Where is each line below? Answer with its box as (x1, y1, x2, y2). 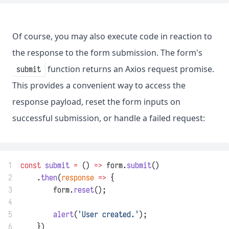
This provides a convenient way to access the (12, 80, 186, 91)
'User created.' (78, 209, 139, 220)
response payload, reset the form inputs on (12, 96, 180, 108)
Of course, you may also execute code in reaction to (12, 31, 212, 42)
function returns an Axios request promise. (45, 63, 214, 75)
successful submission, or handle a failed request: (12, 112, 205, 124)
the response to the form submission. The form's (12, 47, 202, 59)
